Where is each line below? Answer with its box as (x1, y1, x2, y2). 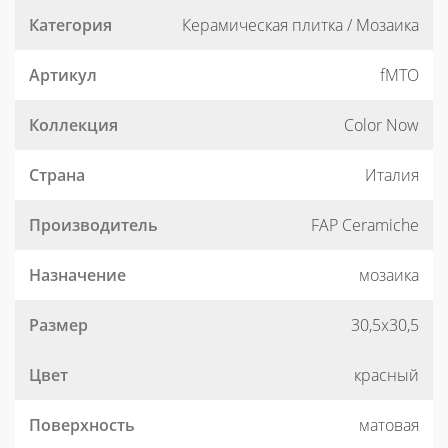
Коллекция (29, 114, 118, 136)
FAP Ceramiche (311, 214, 419, 236)
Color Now (344, 114, 419, 136)
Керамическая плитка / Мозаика (182, 14, 419, 36)
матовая (359, 414, 419, 436)
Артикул (29, 64, 97, 86)
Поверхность (29, 414, 135, 436)
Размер (29, 314, 88, 336)
